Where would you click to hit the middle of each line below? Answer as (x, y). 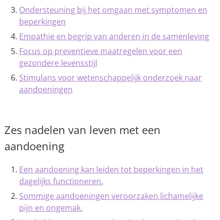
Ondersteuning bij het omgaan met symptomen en (113, 10)
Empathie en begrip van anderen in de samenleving (114, 36)
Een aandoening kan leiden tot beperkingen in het (111, 169)
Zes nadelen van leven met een (82, 130)
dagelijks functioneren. (61, 181)
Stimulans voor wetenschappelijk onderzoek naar (110, 78)
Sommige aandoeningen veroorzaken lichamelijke (111, 196)
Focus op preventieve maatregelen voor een (100, 51)
